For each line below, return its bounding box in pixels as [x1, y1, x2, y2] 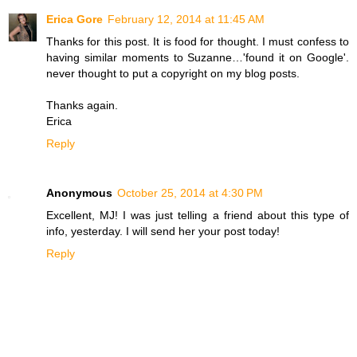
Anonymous [46, 186, 112, 199]
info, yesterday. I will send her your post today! [46, 224, 280, 237]
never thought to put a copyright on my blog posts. [46, 66, 300, 80]
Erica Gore [46, 12, 103, 25]
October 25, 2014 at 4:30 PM [117, 186, 263, 199]
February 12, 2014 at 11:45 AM [108, 12, 265, 25]
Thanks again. [46, 98, 118, 112]
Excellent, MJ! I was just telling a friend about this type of [46, 208, 349, 222]
